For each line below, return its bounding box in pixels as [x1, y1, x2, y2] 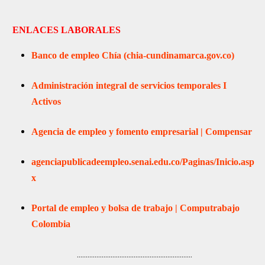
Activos [31, 96, 62, 106]
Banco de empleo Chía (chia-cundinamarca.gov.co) [31, 50, 235, 60]
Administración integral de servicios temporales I [31, 80, 227, 91]
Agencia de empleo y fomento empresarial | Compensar [31, 126, 253, 137]
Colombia [31, 218, 71, 229]
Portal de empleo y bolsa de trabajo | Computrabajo [31, 202, 240, 213]
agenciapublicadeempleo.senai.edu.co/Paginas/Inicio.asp [31, 156, 255, 167]
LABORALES [59, 24, 121, 35]
